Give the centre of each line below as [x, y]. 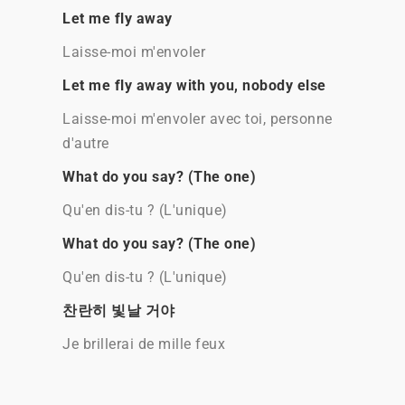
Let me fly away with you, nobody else [194, 85]
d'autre [86, 143]
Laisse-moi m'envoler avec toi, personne [198, 119]
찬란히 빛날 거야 [119, 311]
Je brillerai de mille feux [144, 344]
